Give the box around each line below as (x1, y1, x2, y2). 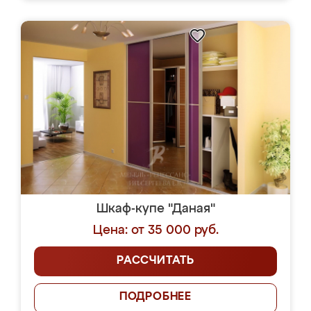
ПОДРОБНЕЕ (119, 292, 192, 303)
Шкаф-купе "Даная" (96, 203, 215, 215)
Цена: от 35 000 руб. (92, 224, 219, 237)
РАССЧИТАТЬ (117, 255, 194, 267)
